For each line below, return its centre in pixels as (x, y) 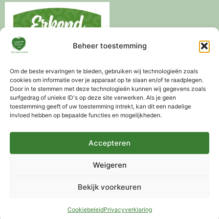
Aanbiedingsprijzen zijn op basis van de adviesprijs (117, 202)
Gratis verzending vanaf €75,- (114, 137)
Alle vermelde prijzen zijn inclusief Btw (109, 191)
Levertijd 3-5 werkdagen (60, 126)
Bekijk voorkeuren (109, 187)
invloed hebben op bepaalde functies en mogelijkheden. (86, 115)
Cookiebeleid (85, 209)
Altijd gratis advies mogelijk (163, 126)
